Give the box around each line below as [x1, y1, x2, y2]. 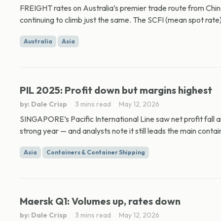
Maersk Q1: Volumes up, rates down [20, 195, 181, 207]
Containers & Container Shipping [46, 148, 145, 156]
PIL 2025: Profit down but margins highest [20, 84, 212, 96]
